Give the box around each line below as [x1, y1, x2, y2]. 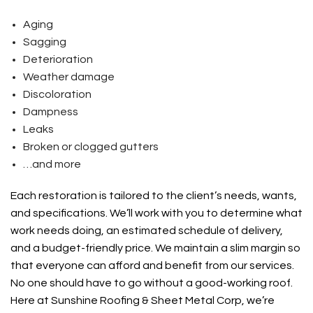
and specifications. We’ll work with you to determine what [10, 208, 303, 219]
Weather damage [22, 71, 115, 83]
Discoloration [22, 89, 92, 101]
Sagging [22, 36, 66, 48]
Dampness [22, 106, 78, 118]
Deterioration [22, 54, 93, 66]
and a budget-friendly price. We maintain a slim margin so [10, 242, 300, 254]
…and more [22, 159, 81, 170]
